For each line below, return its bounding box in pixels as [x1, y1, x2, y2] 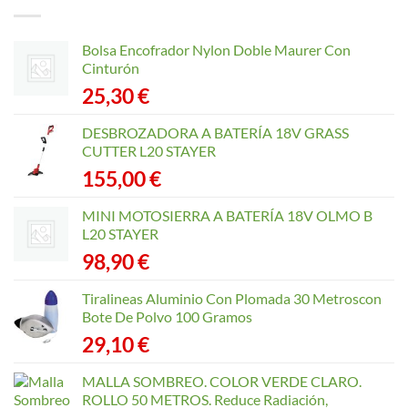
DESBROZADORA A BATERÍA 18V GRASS [82, 124, 349, 142]
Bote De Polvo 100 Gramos [82, 308, 252, 326]
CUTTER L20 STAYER [82, 142, 216, 160]
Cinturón [82, 59, 139, 77]
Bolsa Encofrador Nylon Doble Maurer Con [82, 41, 351, 59]
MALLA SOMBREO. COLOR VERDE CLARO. [82, 372, 362, 391]
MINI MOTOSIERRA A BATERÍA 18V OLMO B [82, 207, 372, 225]
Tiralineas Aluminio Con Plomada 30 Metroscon [82, 290, 382, 308]
